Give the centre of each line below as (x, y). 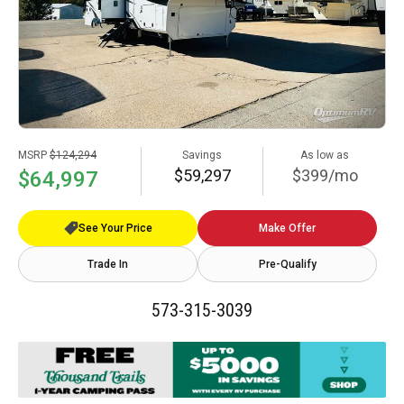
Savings (202, 155)
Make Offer (287, 228)
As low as (325, 155)
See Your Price (115, 228)
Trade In (108, 264)
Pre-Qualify (287, 264)
